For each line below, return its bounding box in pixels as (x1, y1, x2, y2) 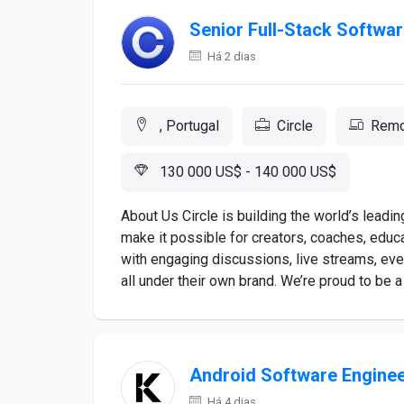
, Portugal (156, 117, 219, 134)
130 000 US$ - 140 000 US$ (156, 163, 336, 180)
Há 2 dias (205, 50, 256, 63)
